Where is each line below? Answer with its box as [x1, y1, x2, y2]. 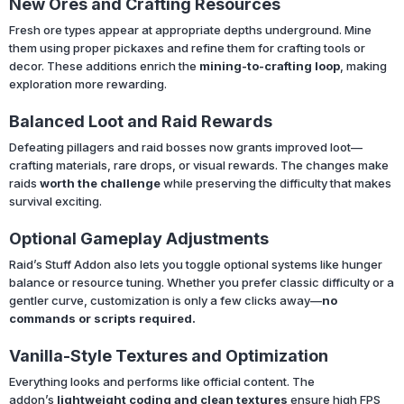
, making [340, 59, 387, 74]
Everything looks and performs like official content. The [9, 374, 315, 390]
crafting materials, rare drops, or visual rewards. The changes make [9, 158, 389, 173]
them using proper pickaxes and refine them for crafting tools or [9, 41, 365, 56]
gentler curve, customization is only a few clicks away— [9, 293, 322, 308]
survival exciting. [9, 194, 102, 209]
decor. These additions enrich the [9, 59, 199, 74]
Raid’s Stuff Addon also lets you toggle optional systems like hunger [9, 257, 382, 272]
